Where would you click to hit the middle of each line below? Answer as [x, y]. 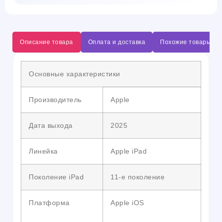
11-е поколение [138, 177]
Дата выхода [51, 126]
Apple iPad [129, 151]
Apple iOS [127, 203]
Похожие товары [186, 42]
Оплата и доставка [116, 42]
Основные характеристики [75, 74]
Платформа [49, 203]
